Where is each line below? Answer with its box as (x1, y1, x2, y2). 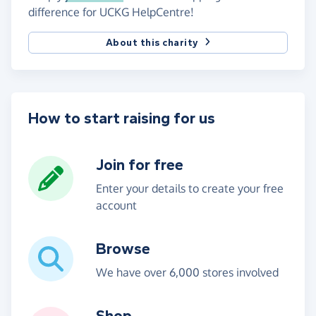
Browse (96, 239, 150, 258)
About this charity (105, 36, 199, 49)
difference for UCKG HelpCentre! (28, 4, 194, 19)
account (96, 197, 137, 212)
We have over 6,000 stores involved (96, 265, 279, 279)
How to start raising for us (28, 109, 215, 128)
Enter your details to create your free (96, 181, 284, 195)
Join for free (96, 155, 183, 174)
